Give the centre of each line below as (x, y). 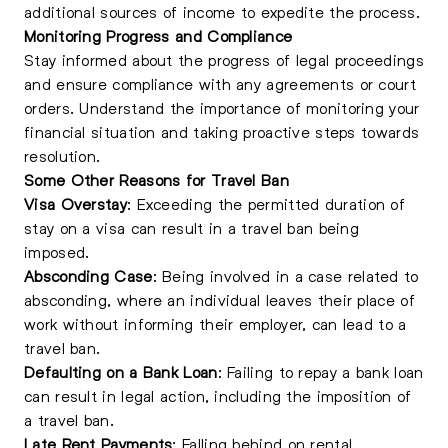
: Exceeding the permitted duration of (266, 203)
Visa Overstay (75, 203)
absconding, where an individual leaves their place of (219, 299)
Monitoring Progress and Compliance (158, 35)
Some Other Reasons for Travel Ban (156, 179)
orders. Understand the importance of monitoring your (222, 107)
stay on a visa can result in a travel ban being (192, 227)
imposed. (57, 251)
